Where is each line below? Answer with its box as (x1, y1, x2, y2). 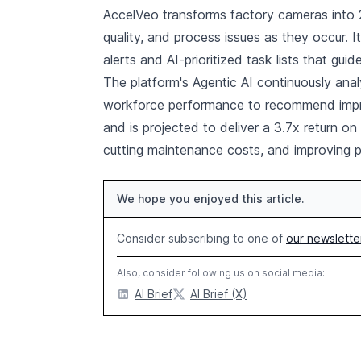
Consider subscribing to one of (117, 231, 286, 245)
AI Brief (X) (190, 287, 247, 301)
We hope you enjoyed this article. (117, 192, 305, 205)
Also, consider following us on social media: (117, 267, 325, 279)
